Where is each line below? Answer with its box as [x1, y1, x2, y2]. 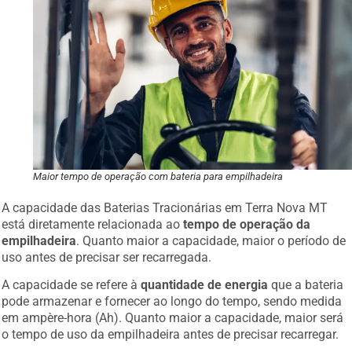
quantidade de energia [141, 277, 269, 293]
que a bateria [268, 277, 344, 293]
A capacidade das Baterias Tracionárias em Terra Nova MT [2, 200, 328, 215]
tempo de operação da [183, 216, 311, 232]
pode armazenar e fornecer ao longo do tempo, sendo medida [2, 294, 343, 310]
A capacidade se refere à [2, 277, 141, 293]
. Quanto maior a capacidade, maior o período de [76, 233, 346, 248]
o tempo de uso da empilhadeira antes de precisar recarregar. [2, 327, 339, 343]
